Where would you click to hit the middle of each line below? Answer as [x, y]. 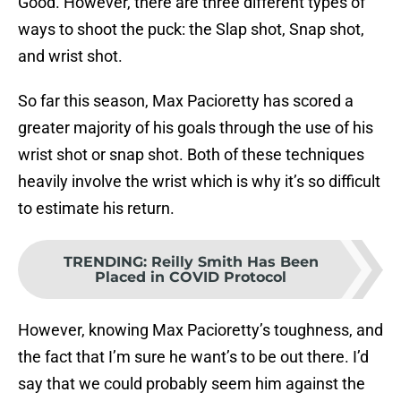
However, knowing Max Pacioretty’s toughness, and [200, 330]
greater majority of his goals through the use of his [196, 128]
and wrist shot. [70, 56]
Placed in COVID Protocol [191, 277]
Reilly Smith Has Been [235, 262]
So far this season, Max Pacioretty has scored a [186, 101]
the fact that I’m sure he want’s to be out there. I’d [193, 357]
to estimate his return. [96, 209]
